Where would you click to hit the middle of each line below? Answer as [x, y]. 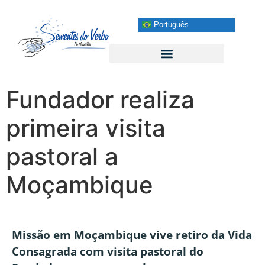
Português [170, 24]
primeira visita [86, 128]
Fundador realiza [100, 100]
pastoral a [62, 156]
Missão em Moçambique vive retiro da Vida [132, 235]
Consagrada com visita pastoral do [108, 251]
